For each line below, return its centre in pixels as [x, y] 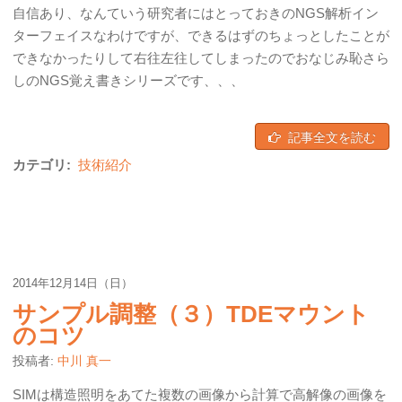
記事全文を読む [332, 136]
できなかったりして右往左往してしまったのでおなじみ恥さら [201, 58]
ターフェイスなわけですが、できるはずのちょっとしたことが [201, 35]
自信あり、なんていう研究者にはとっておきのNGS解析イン [196, 13]
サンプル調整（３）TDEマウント [191, 314]
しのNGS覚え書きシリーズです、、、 [128, 80]
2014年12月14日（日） [73, 283]
